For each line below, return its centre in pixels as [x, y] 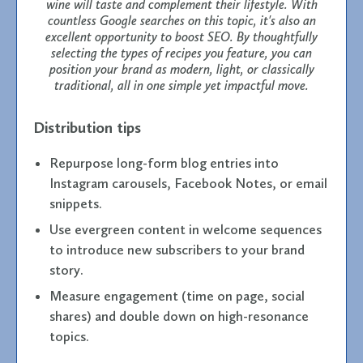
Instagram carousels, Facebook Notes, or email [188, 183]
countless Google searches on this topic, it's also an [181, 20]
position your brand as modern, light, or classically [181, 69]
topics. [69, 336]
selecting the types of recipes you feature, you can [181, 53]
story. [66, 269]
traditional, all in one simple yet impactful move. [181, 85]
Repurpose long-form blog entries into [164, 162]
